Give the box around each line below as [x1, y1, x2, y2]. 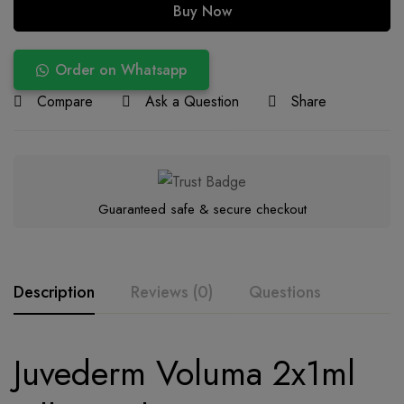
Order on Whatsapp [55, 60, 187, 81]
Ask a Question [145, 91, 239, 113]
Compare [37, 91, 93, 113]
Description [14, 280, 95, 305]
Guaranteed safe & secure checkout [97, 199, 307, 220]
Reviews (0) [131, 280, 213, 305]
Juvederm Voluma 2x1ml [14, 348, 355, 399]
